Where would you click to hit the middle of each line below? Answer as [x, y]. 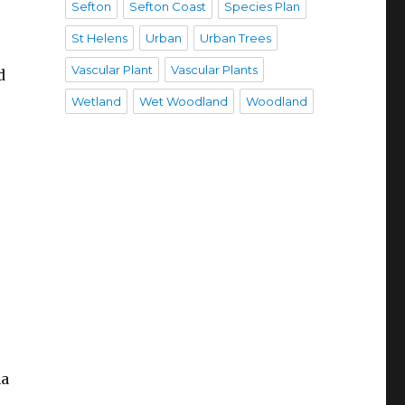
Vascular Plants [214, 70]
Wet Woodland [183, 101]
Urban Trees [235, 38]
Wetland [96, 101]
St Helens [99, 38]
